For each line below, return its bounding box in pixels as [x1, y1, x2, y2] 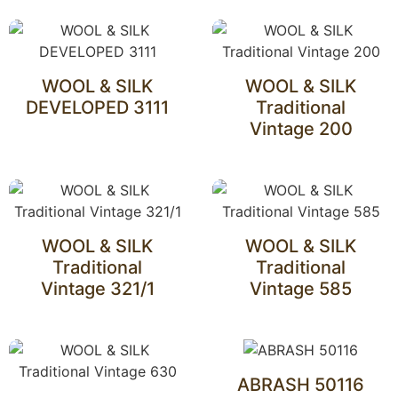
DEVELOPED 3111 [26, 97, 169, 118]
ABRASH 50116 [237, 374, 364, 395]
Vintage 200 [249, 118, 353, 139]
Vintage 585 [250, 278, 352, 299]
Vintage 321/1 [40, 278, 155, 299]
